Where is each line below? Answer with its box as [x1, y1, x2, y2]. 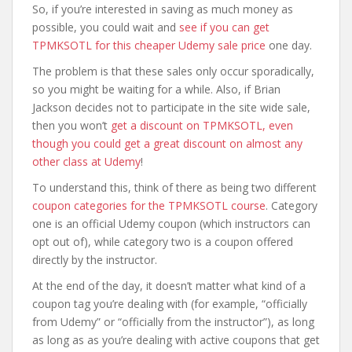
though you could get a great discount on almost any [32, 136, 302, 151]
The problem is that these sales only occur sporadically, [32, 64, 314, 79]
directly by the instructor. [32, 252, 157, 267]
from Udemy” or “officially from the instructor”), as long [32, 314, 314, 329]
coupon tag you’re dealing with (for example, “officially [32, 296, 307, 311]
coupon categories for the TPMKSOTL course [32, 198, 266, 213]
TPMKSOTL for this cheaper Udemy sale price [32, 38, 266, 53]
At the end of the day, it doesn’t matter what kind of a [32, 278, 306, 293]
